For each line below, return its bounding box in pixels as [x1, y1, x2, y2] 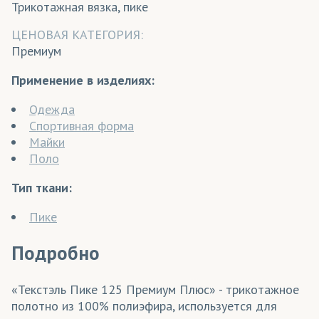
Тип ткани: [11, 179, 72, 197]
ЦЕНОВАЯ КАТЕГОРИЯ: [11, 26, 143, 43]
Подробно [11, 241, 100, 266]
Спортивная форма [29, 117, 134, 135]
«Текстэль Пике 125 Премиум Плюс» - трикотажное [11, 281, 299, 298]
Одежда [29, 101, 75, 118]
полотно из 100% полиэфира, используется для [11, 297, 277, 314]
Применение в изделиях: [11, 72, 155, 89]
